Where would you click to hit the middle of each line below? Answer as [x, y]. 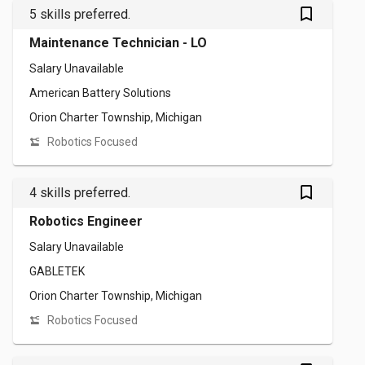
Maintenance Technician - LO [118, 43]
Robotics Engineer [86, 221]
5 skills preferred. [80, 14]
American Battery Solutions [100, 93]
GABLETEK [57, 271]
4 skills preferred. [80, 193]
